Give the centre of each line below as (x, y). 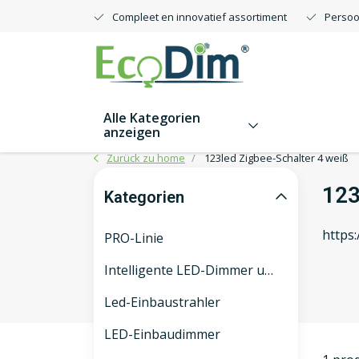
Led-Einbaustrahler (162, 302)
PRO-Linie (134, 238)
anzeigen (132, 132)
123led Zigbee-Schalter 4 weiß (276, 158)
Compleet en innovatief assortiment (200, 17)
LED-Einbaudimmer (162, 334)
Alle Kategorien (152, 118)
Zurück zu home (146, 158)
